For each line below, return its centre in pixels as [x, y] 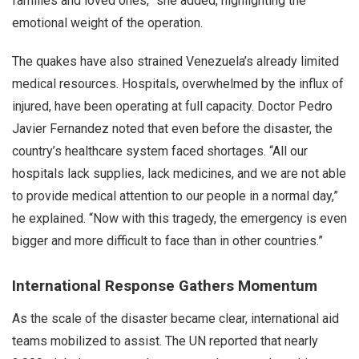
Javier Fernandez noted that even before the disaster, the [172, 129]
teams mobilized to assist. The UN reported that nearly [165, 341]
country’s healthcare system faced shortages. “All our [160, 151]
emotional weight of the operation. [107, 23]
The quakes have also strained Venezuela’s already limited [175, 61]
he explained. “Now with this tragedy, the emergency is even [179, 218]
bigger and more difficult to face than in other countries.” [167, 241]
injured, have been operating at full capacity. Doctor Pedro [172, 106]
